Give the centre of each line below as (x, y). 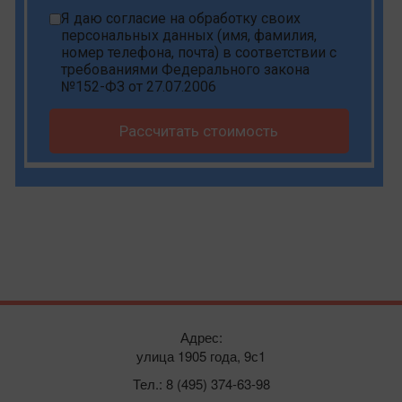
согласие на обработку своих (203, 19)
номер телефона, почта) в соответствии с (199, 53)
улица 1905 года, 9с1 (201, 356)
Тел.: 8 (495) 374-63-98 (201, 384)
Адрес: (201, 337)
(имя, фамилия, (265, 36)
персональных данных (137, 36)
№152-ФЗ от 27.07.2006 (139, 87)
